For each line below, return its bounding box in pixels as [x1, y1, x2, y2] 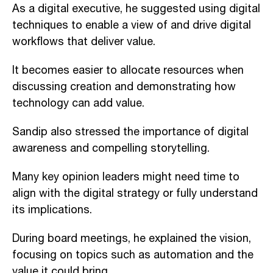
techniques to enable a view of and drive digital [12, 16, 251, 34]
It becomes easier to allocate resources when [12, 62, 244, 79]
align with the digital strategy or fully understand [12, 185, 258, 202]
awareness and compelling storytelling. [12, 140, 210, 157]
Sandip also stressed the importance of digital [12, 123, 249, 141]
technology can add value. [12, 94, 144, 112]
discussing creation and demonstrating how [12, 78, 236, 96]
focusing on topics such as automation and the [12, 246, 253, 264]
